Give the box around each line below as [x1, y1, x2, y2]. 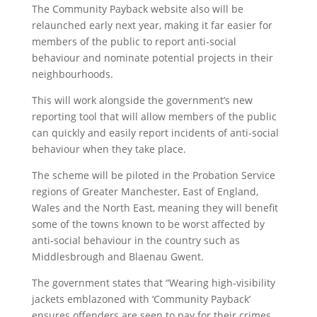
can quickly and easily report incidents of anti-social [31, 126, 279, 139]
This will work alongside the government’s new [31, 93, 253, 107]
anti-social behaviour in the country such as [31, 234, 240, 247]
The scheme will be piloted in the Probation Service [31, 168, 275, 182]
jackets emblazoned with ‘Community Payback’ [31, 292, 250, 306]
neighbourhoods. [31, 67, 113, 81]
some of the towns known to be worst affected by [31, 217, 265, 231]
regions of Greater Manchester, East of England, [31, 185, 258, 198]
